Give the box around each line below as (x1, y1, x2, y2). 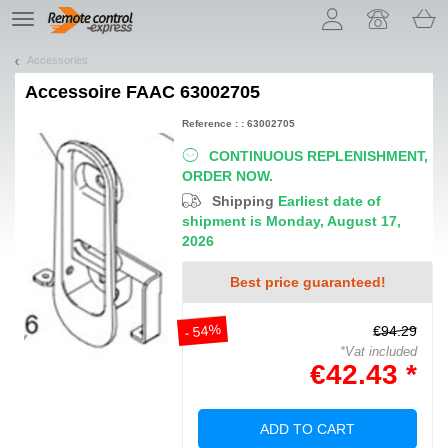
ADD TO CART (260, 420, 356, 437)
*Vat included (339, 343, 417, 359)
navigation (22, 26, 70, 37)
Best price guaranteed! (229, 273, 386, 290)
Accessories (27, 53, 88, 66)
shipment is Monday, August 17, (182, 212, 402, 229)
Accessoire (38, 81, 121, 102)
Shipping (208, 192, 279, 209)
